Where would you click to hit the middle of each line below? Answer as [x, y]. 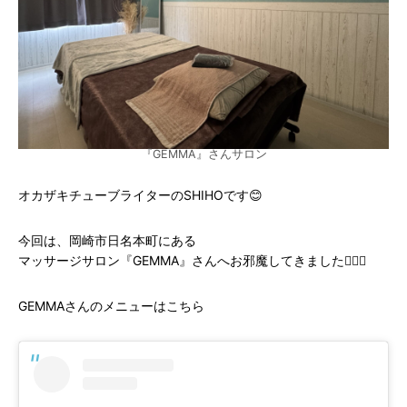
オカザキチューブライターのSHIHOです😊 [140, 195]
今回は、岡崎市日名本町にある [107, 240]
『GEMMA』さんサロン [203, 154]
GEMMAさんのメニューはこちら [111, 306]
